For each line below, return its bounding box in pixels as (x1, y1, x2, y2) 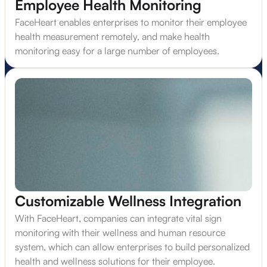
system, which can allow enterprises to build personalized (15, 241, 250, 253)
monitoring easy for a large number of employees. (15, 45, 219, 57)
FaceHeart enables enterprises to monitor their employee (15, 16, 247, 29)
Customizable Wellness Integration (15, 192, 241, 210)
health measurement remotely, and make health (15, 30, 210, 43)
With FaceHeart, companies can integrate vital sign (15, 212, 222, 225)
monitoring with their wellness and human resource (15, 226, 225, 239)
